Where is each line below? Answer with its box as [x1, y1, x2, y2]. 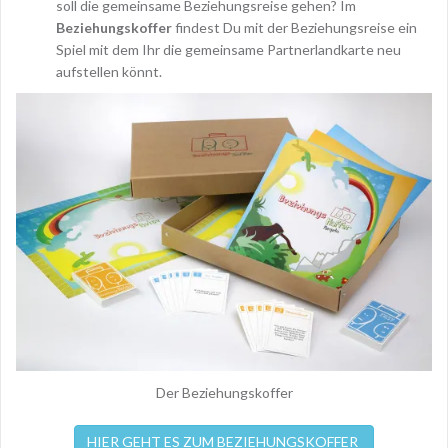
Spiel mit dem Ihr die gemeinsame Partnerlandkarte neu [56, 41, 401, 59]
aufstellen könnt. [56, 63, 162, 81]
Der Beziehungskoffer [155, 384, 293, 402]
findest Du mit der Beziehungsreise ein [172, 19, 417, 37]
